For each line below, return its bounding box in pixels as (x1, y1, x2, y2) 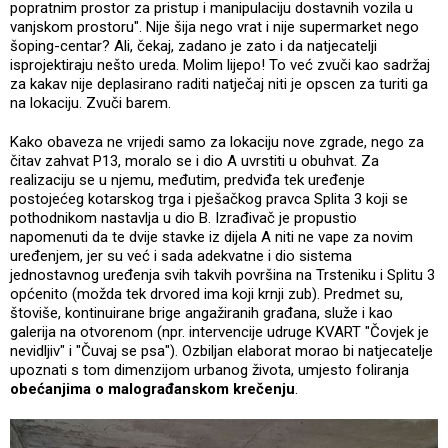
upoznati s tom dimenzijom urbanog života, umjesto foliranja (10, 360, 409, 379)
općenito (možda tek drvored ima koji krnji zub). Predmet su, (10, 284, 403, 303)
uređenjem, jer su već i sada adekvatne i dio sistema (10, 246, 352, 265)
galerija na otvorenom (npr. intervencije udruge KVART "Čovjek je (10, 322, 429, 341)
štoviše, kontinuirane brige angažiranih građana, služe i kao (10, 303, 393, 322)
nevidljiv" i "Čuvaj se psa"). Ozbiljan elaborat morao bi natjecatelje (10, 341, 433, 360)
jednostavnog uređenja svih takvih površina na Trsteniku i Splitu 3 (10, 265, 435, 284)
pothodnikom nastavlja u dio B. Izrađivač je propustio (10, 208, 357, 227)
